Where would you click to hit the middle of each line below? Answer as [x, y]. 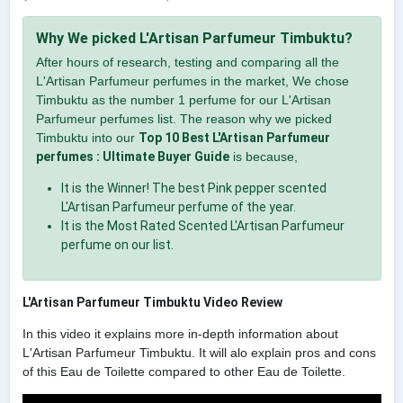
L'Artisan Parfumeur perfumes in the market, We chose [192, 81]
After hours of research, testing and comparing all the [187, 62]
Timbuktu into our [87, 137]
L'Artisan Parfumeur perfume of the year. [178, 206]
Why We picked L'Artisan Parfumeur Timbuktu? [194, 38]
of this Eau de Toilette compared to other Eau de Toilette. [184, 371]
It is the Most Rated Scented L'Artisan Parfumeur [202, 225]
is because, [263, 156]
